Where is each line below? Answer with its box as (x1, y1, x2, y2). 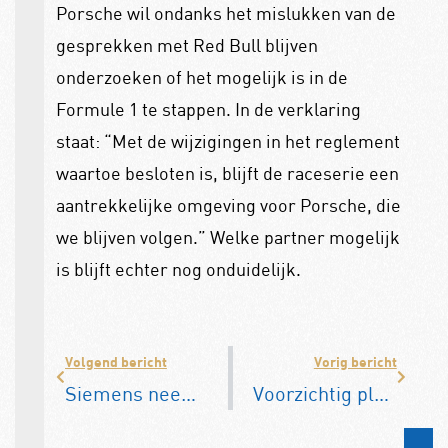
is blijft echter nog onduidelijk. (55, 258, 305, 281)
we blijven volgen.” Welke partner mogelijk (55, 226, 400, 249)
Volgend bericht (64, 352, 167, 370)
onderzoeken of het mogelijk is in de (55, 66, 348, 89)
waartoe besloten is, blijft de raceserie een (55, 162, 399, 185)
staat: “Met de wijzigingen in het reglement (55, 130, 400, 153)
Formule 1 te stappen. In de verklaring (55, 98, 361, 121)
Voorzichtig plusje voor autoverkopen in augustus (374, 380, 390, 406)
